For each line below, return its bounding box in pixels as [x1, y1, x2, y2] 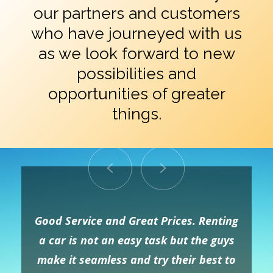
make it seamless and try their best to [37, 252, 236, 267]
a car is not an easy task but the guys [38, 233, 235, 247]
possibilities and [77, 65, 196, 83]
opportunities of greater [48, 85, 225, 103]
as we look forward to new [38, 44, 235, 63]
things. [112, 105, 161, 123]
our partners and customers [33, 4, 240, 23]
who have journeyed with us [31, 24, 242, 43]
